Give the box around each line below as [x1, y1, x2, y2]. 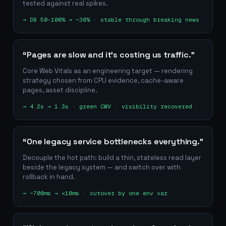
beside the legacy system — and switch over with [23, 163, 181, 172]
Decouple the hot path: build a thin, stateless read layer [23, 153, 201, 162]
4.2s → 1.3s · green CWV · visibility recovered [30, 102, 192, 110]
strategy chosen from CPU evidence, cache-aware [23, 76, 184, 85]
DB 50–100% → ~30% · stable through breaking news [30, 16, 199, 23]
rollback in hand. [23, 173, 75, 181]
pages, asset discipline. [23, 86, 97, 94]
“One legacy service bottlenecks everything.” [23, 136, 203, 147]
